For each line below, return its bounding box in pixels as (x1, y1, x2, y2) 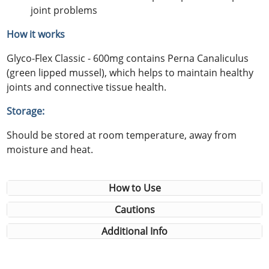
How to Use (108, 181, 161, 195)
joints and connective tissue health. (7, 80, 167, 94)
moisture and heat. (7, 142, 94, 156)
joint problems (31, 3, 98, 17)
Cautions (114, 202, 155, 216)
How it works (7, 27, 65, 41)
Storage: (7, 104, 45, 118)
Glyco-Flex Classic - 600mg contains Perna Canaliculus (7, 51, 249, 65)
